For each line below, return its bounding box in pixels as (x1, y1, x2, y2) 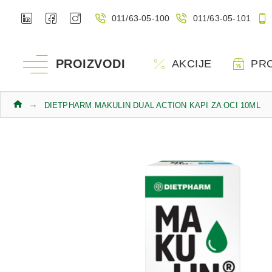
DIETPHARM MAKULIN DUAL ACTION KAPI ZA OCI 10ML (44, 100, 260, 110)
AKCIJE (171, 57, 212, 70)
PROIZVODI (55, 57, 125, 70)
